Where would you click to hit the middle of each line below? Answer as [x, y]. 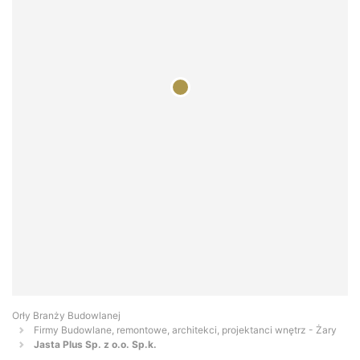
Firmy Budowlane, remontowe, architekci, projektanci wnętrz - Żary [185, 330]
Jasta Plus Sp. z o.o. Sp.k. [95, 345]
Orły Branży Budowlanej [66, 316]
